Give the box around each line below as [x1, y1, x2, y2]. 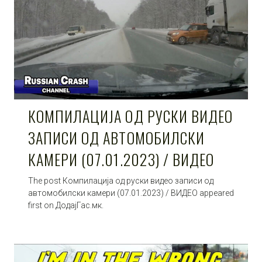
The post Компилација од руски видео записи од [28, 175, 213, 185]
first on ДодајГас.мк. [28, 200, 104, 210]
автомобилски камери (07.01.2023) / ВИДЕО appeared [28, 188, 234, 198]
